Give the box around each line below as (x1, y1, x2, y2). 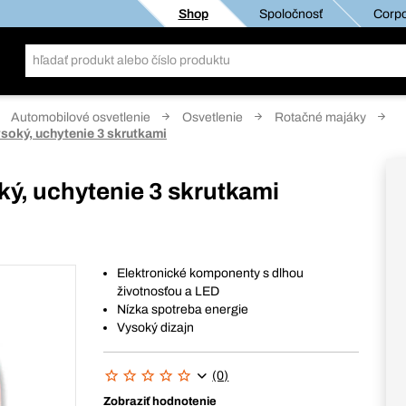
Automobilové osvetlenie (11, 111, 150, 124)
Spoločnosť (258, 6, 322, 21)
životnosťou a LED (117, 285, 220, 298)
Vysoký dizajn (117, 321, 195, 334)
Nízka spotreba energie (117, 303, 249, 316)
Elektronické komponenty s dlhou (117, 266, 304, 280)
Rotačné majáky (275, 111, 366, 124)
